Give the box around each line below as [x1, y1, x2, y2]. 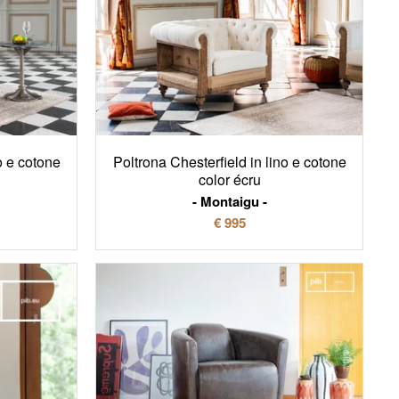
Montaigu [199, 191, 259, 211]
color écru [198, 168, 261, 190]
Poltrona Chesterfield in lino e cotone [112, 151, 346, 172]
